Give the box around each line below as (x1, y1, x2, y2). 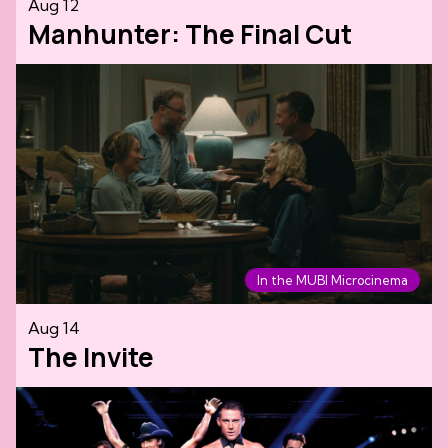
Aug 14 (28, 318, 80, 339)
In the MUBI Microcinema (257, 272, 408, 289)
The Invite (28, 339, 154, 376)
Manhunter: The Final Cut (28, 16, 352, 53)
